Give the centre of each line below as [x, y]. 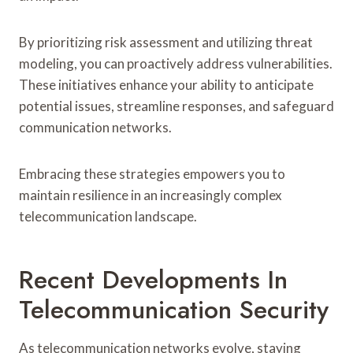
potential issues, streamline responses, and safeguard [176, 106]
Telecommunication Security [174, 309]
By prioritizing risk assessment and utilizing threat [166, 42]
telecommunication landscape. [108, 216]
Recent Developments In [153, 279]
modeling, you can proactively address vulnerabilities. [176, 63]
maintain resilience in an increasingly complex [150, 195]
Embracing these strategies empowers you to [152, 173]
